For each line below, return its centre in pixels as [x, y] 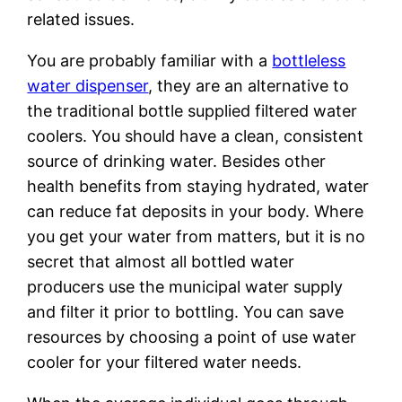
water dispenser [88, 85]
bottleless [309, 60]
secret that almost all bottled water [161, 261]
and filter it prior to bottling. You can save [186, 311]
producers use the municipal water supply [185, 286]
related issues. [81, 19]
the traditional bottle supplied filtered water [192, 110]
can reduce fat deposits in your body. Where [196, 211]
